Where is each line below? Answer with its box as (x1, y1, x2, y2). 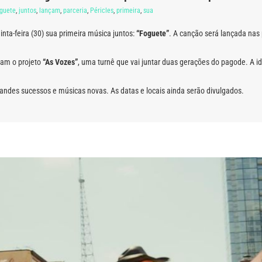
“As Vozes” (43, 57, 78, 67)
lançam (39, 6, 60, 15)
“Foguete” (136, 28, 169, 38)
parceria (63, 6, 87, 15)
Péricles (90, 6, 113, 15)
